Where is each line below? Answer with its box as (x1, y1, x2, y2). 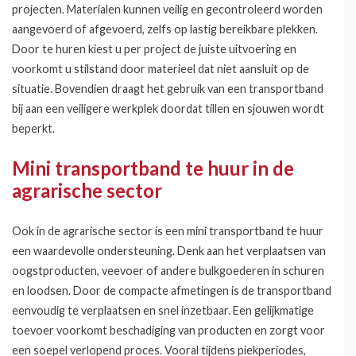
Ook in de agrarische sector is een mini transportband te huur (12, 224, 323, 238)
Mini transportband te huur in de (12, 157, 294, 180)
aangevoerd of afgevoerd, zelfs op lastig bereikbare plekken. (12, 22, 318, 36)
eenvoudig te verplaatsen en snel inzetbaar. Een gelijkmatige (12, 304, 314, 317)
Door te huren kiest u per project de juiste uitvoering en (12, 42, 296, 56)
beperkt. (12, 122, 55, 135)
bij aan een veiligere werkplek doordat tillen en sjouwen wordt (12, 102, 324, 115)
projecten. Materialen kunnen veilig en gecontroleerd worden (12, 2, 323, 16)
